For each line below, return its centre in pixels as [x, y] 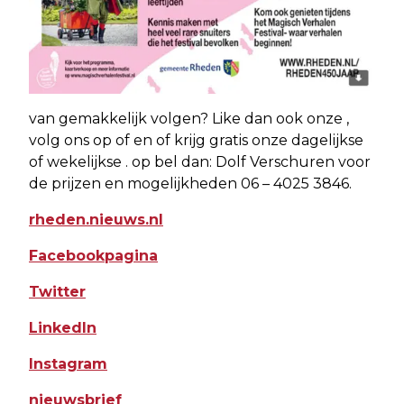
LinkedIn [63, 328]
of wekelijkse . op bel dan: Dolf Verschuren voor [200, 162]
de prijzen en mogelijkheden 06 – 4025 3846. [190, 184]
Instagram [68, 364]
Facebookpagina [93, 256]
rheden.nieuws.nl [96, 220]
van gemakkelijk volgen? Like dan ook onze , [189, 119]
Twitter [57, 292]
